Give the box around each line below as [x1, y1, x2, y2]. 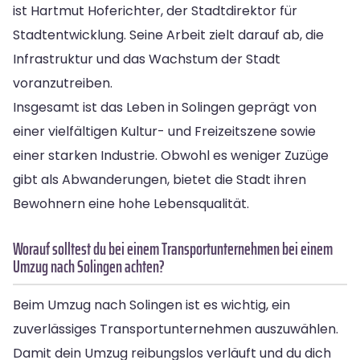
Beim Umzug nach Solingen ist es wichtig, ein [13, 295, 290, 314]
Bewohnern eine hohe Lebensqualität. [13, 194, 249, 213]
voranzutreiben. [13, 73, 112, 92]
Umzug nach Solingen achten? [13, 252, 165, 280]
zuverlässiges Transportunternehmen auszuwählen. [13, 319, 338, 338]
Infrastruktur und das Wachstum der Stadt [13, 49, 280, 68]
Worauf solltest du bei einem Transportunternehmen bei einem [13, 235, 333, 262]
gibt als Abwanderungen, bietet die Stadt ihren [13, 170, 306, 189]
